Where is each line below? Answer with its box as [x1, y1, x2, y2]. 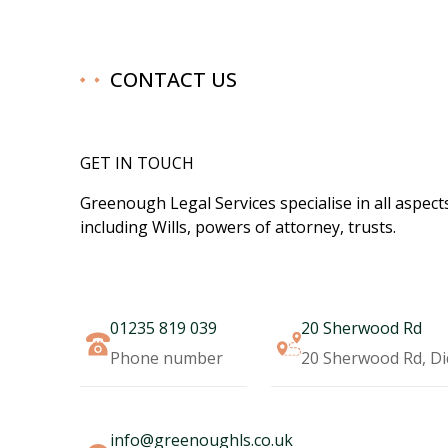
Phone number [110, 346, 223, 369]
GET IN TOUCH [80, 151, 194, 174]
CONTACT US [110, 65, 237, 93]
